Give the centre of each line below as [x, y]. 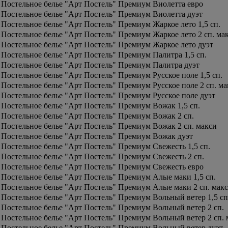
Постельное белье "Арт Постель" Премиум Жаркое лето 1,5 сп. [111, 24]
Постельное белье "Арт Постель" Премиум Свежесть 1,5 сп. [106, 146]
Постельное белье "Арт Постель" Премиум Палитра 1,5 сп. [104, 55]
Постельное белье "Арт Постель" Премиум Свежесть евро [102, 167]
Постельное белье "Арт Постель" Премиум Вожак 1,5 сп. [101, 106]
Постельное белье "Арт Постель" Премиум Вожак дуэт [97, 136]
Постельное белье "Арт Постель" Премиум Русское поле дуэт [108, 95]
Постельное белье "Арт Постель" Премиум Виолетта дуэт [102, 14]
